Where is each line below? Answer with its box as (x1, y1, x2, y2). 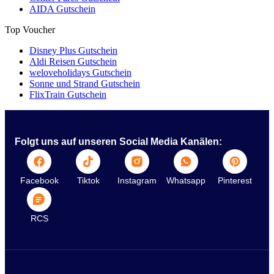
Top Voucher (5, 24, 55, 35)
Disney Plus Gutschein (29, 45, 117, 56)
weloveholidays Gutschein (29, 67, 131, 78)
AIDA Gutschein (29, 3, 95, 14)
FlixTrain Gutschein (29, 89, 106, 100)
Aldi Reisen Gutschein (29, 56, 117, 67)
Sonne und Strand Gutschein (29, 78, 140, 89)
